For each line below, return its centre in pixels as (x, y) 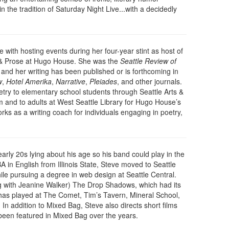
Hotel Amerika (29, 82)
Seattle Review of (148, 61)
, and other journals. (150, 82)
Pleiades (103, 82)
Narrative (71, 82)
